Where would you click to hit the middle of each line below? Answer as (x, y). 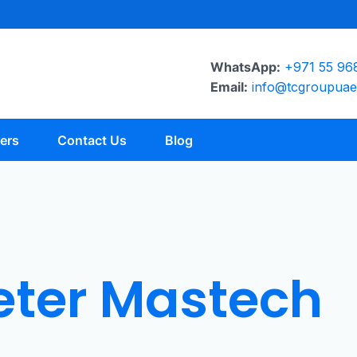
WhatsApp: (245, 67)
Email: (229, 87)
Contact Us (92, 140)
